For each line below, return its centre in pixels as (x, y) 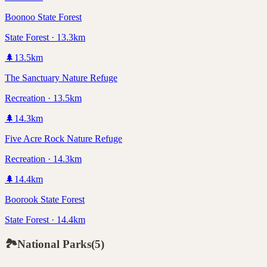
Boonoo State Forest (43, 17)
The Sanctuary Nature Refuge (61, 77)
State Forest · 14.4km (45, 219)
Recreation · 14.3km (43, 159)
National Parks (54, 244)
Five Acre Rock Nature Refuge (63, 138)
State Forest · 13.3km (45, 37)
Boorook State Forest (45, 199)
